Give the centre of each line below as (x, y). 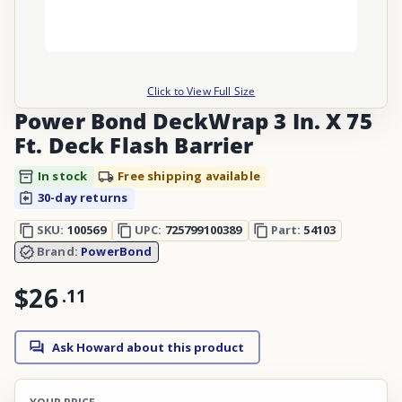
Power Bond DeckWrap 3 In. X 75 (193, 120)
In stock (63, 176)
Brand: (59, 252)
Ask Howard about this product (148, 347)
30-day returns (83, 198)
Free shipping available (189, 176)
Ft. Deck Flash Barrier (134, 144)
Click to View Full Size (201, 91)
